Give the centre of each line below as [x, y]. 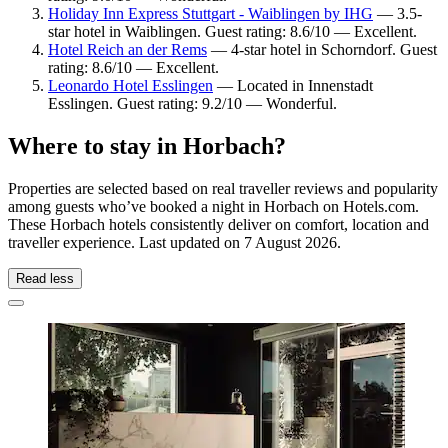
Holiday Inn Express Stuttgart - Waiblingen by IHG [210, 14]
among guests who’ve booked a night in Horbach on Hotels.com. [213, 207]
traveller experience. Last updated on [126, 243]
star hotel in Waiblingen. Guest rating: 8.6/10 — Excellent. [232, 32]
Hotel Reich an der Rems [127, 50]
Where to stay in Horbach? [147, 146]
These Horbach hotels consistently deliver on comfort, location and [218, 225]
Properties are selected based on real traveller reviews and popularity [223, 189]
